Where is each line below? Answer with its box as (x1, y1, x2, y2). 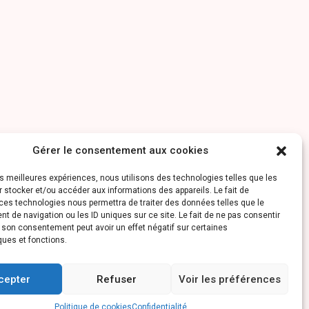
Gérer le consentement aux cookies (32, 144, 209, 157)
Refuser (96, 272, 137, 286)
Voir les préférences (178, 272, 281, 286)
